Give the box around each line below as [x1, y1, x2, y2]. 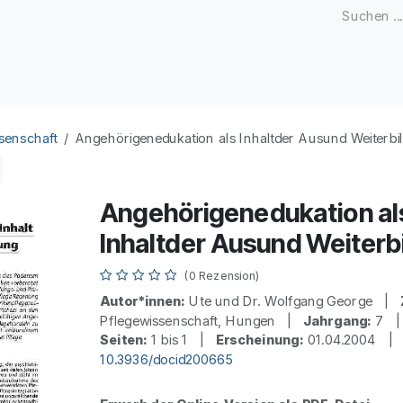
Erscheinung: [216, 332, 304, 348]
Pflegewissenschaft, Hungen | [100, 312, 304, 329]
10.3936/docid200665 [100, 351, 233, 368]
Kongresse [250, 73, 309, 89]
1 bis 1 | [147, 332, 217, 348]
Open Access [138, 73, 211, 89]
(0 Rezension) [184, 268, 261, 283]
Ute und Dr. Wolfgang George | [184, 292, 401, 309]
